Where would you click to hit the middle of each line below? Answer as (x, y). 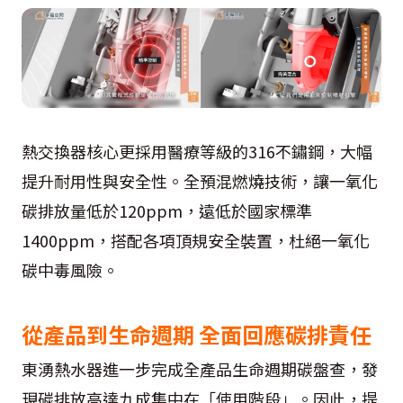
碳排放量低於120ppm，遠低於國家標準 (167, 210)
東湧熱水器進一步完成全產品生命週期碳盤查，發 (200, 368)
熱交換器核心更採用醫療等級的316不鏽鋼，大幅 (197, 151)
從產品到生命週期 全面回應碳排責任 (197, 334)
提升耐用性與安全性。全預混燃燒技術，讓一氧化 (200, 180)
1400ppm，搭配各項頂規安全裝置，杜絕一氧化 (196, 240)
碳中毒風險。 (70, 269)
